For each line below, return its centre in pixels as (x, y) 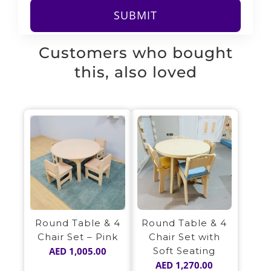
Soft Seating (184, 251)
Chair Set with (184, 237)
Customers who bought (135, 52)
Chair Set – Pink (77, 237)
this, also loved (135, 72)
